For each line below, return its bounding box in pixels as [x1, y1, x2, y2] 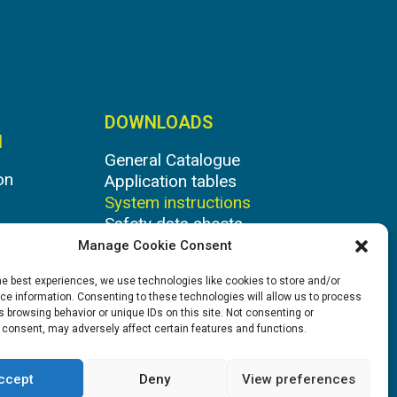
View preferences [241, 370, 355, 387]
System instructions [105, 192, 251, 213]
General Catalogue [105, 150, 240, 170]
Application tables [105, 171, 237, 191]
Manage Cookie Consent [77, 237, 232, 253]
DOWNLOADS [105, 112, 213, 133]
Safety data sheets [105, 214, 243, 234]
